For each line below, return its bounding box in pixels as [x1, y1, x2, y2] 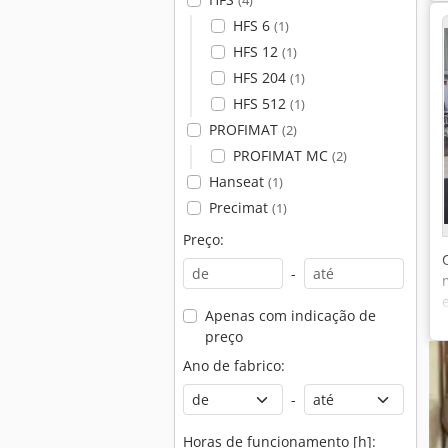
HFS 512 [232, 94, 290, 113]
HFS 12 [232, 42, 282, 61]
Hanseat [208, 172, 268, 191]
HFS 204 [232, 68, 290, 87]
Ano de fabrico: [183, 356, 285, 375]
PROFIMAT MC [232, 146, 332, 165]
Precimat [208, 198, 272, 217]
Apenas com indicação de [204, 306, 376, 325]
